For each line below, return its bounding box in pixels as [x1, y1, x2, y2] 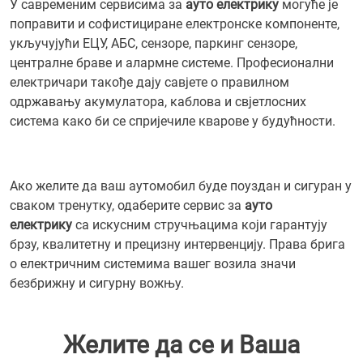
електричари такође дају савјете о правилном [10, 75, 289, 90]
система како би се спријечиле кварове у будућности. [10, 113, 335, 129]
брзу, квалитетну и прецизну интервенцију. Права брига [10, 237, 345, 252]
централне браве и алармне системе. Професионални [10, 55, 334, 70]
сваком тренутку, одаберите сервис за [10, 198, 245, 213]
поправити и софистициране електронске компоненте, [10, 16, 340, 32]
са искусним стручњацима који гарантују [72, 217, 327, 233]
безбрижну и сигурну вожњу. [10, 275, 184, 291]
